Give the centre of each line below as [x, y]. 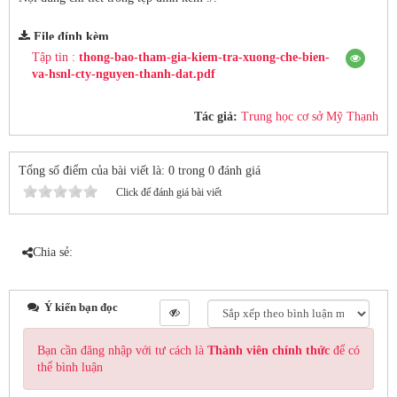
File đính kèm [71, 37]
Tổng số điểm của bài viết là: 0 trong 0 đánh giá [140, 171]
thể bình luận [70, 367]
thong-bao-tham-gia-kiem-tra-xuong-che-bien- [204, 57]
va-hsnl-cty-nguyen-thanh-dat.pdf [124, 74]
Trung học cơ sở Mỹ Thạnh [310, 117]
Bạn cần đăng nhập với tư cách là [122, 350]
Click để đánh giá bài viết [169, 192]
